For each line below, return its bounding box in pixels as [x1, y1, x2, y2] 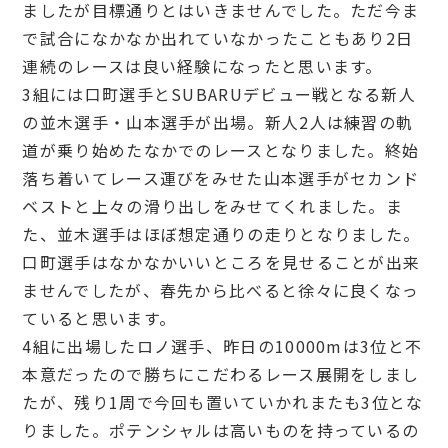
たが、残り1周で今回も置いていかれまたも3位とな [22, 389, 424, 414]
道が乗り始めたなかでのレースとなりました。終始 [22, 137, 420, 162]
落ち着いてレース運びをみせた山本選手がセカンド [22, 165, 420, 190]
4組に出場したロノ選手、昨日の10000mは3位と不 [22, 333, 423, 358]
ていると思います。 [22, 305, 177, 330]
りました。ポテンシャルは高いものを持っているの [22, 417, 420, 442]
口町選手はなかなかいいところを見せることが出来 [22, 249, 421, 274]
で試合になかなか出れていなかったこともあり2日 [22, 25, 414, 50]
